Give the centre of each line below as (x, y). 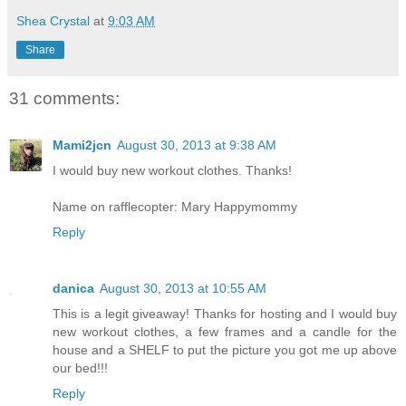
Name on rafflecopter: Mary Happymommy (175, 207)
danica (73, 289)
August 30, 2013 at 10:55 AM (183, 289)
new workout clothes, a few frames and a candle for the (225, 332)
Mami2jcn (82, 145)
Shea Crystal (53, 20)
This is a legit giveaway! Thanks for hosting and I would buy (225, 314)
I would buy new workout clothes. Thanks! (172, 171)
